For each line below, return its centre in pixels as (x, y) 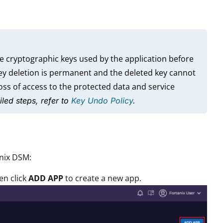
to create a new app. (102, 178)
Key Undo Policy (102, 100)
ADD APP (46, 178)
